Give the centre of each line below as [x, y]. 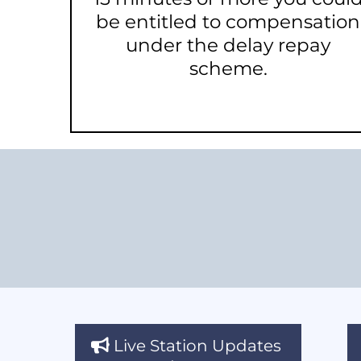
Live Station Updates [197, 346]
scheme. [228, 69]
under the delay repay [228, 46]
